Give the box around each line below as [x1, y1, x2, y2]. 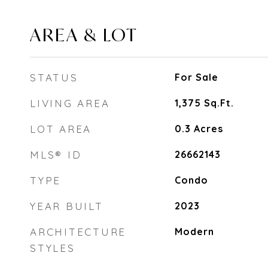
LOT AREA [30, 123, 92, 135]
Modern [174, 226, 214, 237]
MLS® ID [30, 148, 82, 161]
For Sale [174, 71, 218, 83]
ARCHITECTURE [30, 226, 126, 238]
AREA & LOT [30, 23, 138, 46]
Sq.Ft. [203, 97, 234, 109]
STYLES [30, 242, 75, 254]
